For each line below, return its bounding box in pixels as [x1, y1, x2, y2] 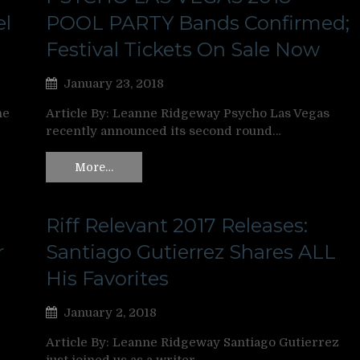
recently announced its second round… [46, 123, 281, 138]
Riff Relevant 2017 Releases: [46, 214, 308, 238]
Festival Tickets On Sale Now [46, 37, 320, 61]
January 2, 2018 [63, 305, 157, 321]
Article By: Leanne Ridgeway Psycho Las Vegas [46, 105, 329, 121]
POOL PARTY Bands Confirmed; [46, 10, 350, 35]
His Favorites [46, 267, 169, 291]
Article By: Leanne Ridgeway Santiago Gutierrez [46, 335, 339, 350]
